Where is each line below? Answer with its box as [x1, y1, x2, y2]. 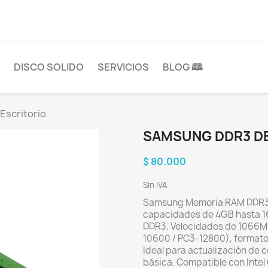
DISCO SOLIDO [14, 60, 84, 74]
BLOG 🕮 [163, 60, 203, 74]
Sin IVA [143, 179, 167, 190]
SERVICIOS [98, 60, 149, 74]
